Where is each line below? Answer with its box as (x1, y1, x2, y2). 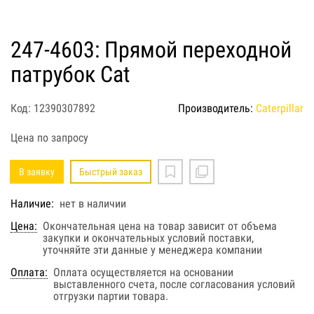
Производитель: (178, 102, 256, 115)
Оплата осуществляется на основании (53, 266, 233, 279)
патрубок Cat (11, 61, 130, 88)
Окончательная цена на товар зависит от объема (43, 219, 277, 233)
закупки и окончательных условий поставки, (43, 231, 254, 245)
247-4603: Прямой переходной (11, 36, 292, 63)
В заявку (19, 166, 55, 177)
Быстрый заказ (79, 166, 142, 177)
